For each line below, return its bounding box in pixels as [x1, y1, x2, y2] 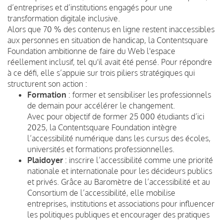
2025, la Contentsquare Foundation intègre [27, 122, 177, 132]
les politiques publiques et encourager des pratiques [27, 209, 210, 220]
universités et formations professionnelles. [27, 144, 174, 154]
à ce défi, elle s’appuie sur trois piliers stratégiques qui [7, 67, 195, 78]
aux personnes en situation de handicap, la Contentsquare [7, 35, 208, 45]
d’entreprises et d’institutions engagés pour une [7, 2, 172, 12]
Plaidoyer [27, 155, 63, 165]
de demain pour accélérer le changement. [27, 100, 175, 111]
